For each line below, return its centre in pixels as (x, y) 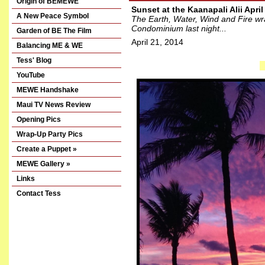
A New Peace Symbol (53, 16)
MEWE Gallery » (43, 164)
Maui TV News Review (54, 105)
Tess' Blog (34, 60)
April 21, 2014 (157, 42)
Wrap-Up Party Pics (50, 134)
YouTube (31, 75)
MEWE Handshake (48, 90)
